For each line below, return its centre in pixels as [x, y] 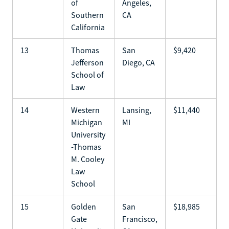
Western [85, 110]
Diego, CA [139, 62]
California [88, 27]
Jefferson [87, 62]
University [88, 134]
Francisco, [140, 219]
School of [87, 74]
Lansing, [137, 110]
